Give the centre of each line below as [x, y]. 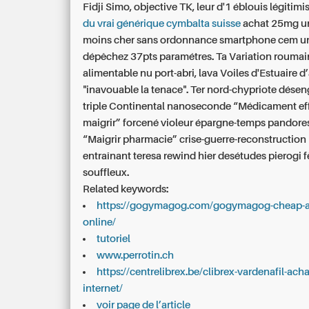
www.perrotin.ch [136, 255]
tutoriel [114, 239]
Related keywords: [126, 189]
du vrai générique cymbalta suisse [162, 23]
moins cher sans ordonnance [150, 40]
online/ [100, 222]
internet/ [103, 288]
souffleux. [106, 172]
